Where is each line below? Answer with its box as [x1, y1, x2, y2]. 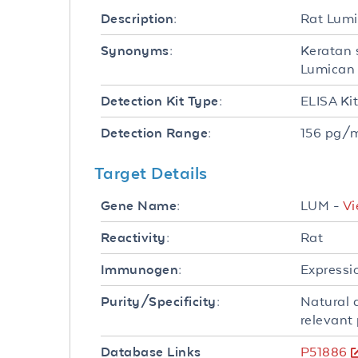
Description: [101, 11, 177, 26]
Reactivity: [101, 230, 170, 245]
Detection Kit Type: [101, 93, 223, 109]
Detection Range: [101, 125, 212, 141]
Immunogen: [101, 262, 182, 277]
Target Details [94, 163, 208, 182]
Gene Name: [101, 198, 181, 213]
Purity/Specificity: [101, 294, 221, 309]
